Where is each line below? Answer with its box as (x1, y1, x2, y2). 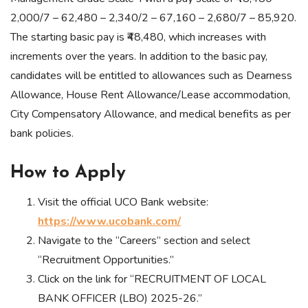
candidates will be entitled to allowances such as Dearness (10, 68, 292, 84)
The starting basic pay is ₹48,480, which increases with (10, 30, 266, 45)
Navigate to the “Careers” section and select (38, 233, 250, 249)
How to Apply (10, 164, 126, 183)
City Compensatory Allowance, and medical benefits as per (10, 107, 291, 122)
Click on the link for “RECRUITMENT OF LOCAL (38, 272, 266, 287)
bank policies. (10, 126, 74, 142)
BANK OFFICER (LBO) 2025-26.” (38, 291, 202, 307)
